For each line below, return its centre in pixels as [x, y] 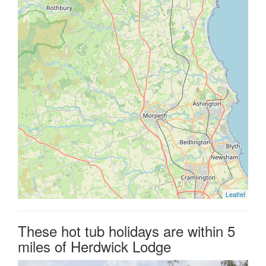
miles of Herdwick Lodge [94, 246]
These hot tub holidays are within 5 [126, 231]
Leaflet [235, 194]
